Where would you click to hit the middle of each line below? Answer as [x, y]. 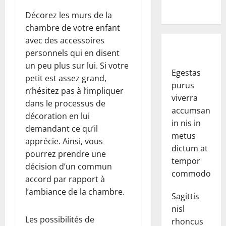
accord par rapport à [65, 179]
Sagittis [185, 196]
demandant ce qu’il [62, 128]
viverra [184, 98]
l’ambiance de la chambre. [76, 191]
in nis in [186, 123]
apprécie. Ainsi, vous [64, 141]
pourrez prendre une [66, 154]
